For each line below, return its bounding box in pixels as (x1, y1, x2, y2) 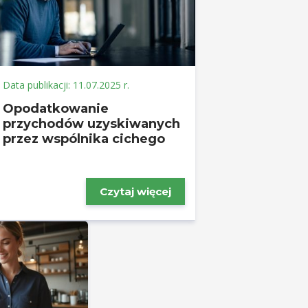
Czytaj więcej (100, 185, 171, 198)
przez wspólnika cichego (3, 131, 165, 146)
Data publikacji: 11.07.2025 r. (3, 78, 129, 91)
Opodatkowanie (3, 101, 109, 116)
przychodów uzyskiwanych (3, 116, 180, 131)
